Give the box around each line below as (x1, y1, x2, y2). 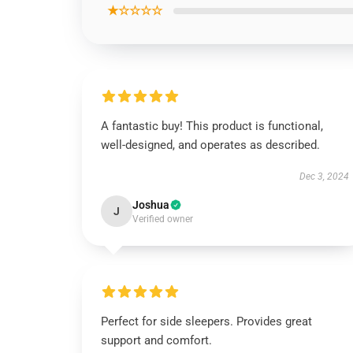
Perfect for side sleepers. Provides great (101, 314, 312, 329)
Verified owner (132, 214, 193, 225)
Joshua (132, 199, 169, 211)
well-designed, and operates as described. (101, 138, 320, 152)
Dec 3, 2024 (299, 171, 349, 182)
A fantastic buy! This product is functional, (101, 119, 323, 133)
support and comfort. (101, 333, 212, 347)
